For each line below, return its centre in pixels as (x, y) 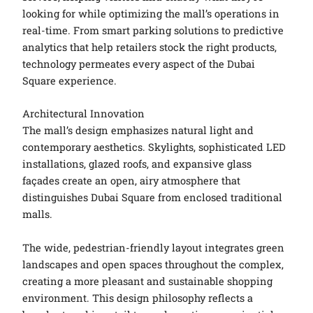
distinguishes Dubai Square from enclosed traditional (153, 198)
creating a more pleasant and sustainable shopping (148, 281)
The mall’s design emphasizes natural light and (138, 131)
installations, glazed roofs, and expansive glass (137, 164)
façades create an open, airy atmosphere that (132, 181)
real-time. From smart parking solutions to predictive (153, 30)
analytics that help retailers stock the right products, (150, 47)
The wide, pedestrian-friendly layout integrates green (154, 247)
